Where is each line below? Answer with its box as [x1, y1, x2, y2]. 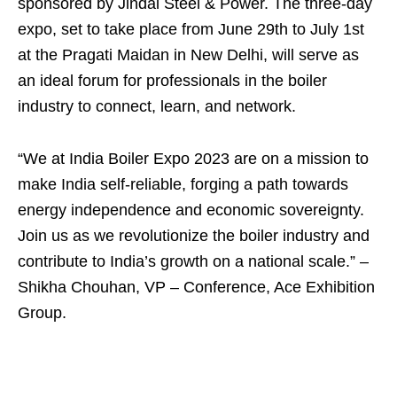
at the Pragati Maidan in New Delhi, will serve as [18, 46, 359, 64]
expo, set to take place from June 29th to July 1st [18, 20, 364, 38]
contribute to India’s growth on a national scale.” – [18, 253, 369, 270]
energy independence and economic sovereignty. [18, 201, 364, 219]
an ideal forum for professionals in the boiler [18, 72, 327, 90]
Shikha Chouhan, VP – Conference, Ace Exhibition [18, 278, 375, 296]
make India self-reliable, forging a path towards [18, 175, 348, 193]
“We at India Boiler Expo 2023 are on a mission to [18, 150, 369, 167]
